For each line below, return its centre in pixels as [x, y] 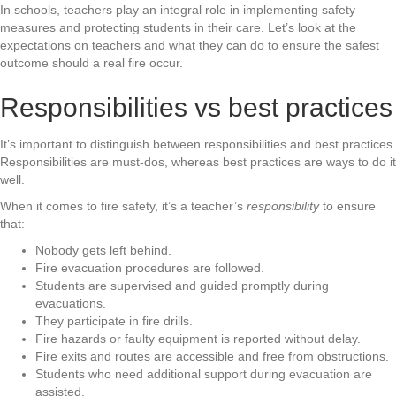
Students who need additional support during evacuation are [204, 374]
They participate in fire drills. [114, 321]
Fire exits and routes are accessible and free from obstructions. [212, 357]
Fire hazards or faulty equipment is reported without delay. [198, 339]
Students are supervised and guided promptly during [182, 286]
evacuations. [71, 304]
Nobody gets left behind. [103, 251]
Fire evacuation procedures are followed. [150, 268]
